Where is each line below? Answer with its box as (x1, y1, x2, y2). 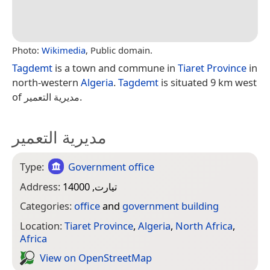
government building (122, 199, 219, 213)
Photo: (12, 43, 42, 56)
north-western (12, 75, 81, 89)
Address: (20, 179, 63, 193)
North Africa (175, 218, 233, 233)
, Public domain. (86, 43, 152, 56)
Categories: (20, 199, 74, 213)
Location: (20, 218, 64, 233)
